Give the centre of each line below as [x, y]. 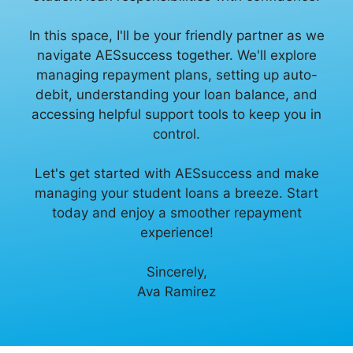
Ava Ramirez [176, 292]
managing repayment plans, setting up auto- [176, 75]
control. [176, 134]
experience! [176, 232]
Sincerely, [176, 272]
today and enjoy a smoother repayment [176, 213]
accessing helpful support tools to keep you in [176, 114]
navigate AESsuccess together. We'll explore [176, 55]
